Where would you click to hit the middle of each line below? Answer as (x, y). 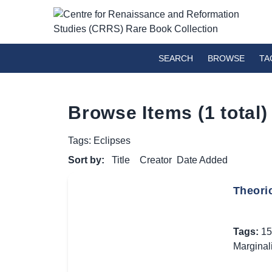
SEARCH (176, 58)
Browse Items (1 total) (168, 113)
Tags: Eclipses (99, 141)
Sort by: (87, 160)
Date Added (202, 160)
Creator (156, 160)
